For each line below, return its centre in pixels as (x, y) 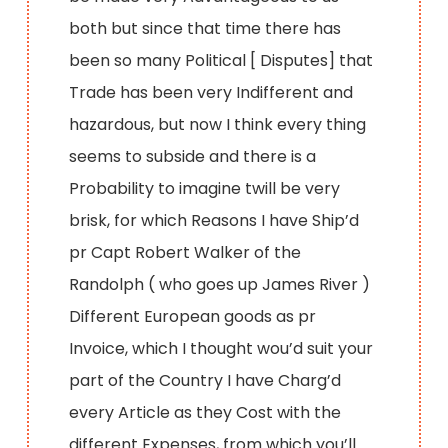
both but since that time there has (205, 28)
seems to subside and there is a (193, 156)
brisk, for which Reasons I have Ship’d (214, 220)
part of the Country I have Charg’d (205, 380)
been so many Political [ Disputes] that (221, 60)
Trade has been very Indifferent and (211, 92)
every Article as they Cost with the (205, 412)
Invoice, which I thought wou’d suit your (221, 348)
